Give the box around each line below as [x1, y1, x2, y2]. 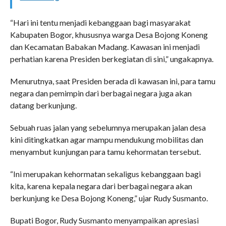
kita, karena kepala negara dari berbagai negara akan [10, 181, 192, 191]
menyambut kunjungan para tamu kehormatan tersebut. [10, 147, 201, 157]
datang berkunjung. [10, 100, 77, 110]
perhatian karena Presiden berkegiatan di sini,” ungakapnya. [10, 54, 213, 64]
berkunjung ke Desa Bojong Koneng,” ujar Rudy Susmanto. [10, 193, 208, 203]
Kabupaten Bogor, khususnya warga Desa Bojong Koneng [10, 30, 208, 40]
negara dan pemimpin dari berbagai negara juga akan [10, 88, 192, 98]
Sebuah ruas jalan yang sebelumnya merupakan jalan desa [10, 123, 206, 133]
